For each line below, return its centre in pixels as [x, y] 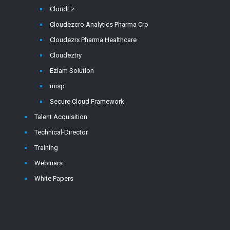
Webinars [49, 163]
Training [46, 148]
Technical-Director [61, 132]
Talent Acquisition [61, 117]
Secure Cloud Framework [87, 101]
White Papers [54, 178]
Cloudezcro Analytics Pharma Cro [99, 24]
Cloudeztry [66, 55]
